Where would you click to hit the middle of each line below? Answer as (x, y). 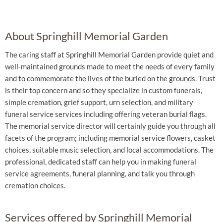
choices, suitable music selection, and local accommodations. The (109, 150)
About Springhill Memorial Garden (86, 36)
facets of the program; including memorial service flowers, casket (110, 138)
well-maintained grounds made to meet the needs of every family (110, 66)
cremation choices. (35, 185)
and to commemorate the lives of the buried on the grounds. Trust (110, 78)
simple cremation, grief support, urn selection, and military (99, 102)
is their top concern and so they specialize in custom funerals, (104, 90)
